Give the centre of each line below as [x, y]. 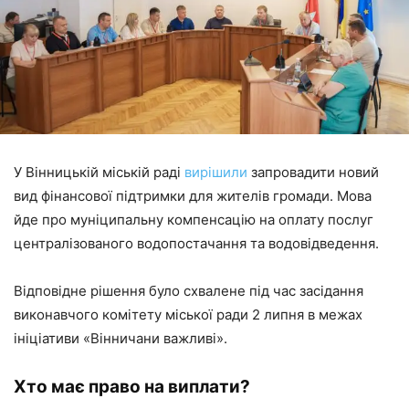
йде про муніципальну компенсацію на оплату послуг [194, 220]
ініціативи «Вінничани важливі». [121, 339]
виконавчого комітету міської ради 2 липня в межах [188, 315]
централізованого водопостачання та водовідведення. [196, 244]
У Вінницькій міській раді [99, 173]
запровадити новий [313, 173]
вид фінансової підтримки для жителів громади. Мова [193, 196]
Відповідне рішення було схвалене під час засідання [189, 291]
